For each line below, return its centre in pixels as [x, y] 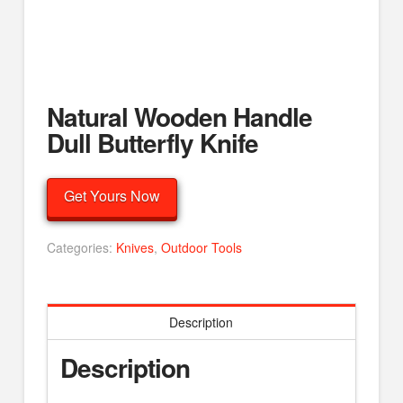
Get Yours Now [112, 195]
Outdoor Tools [201, 248]
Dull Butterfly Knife [152, 142]
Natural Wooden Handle [179, 116]
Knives [134, 248]
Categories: [81, 248]
